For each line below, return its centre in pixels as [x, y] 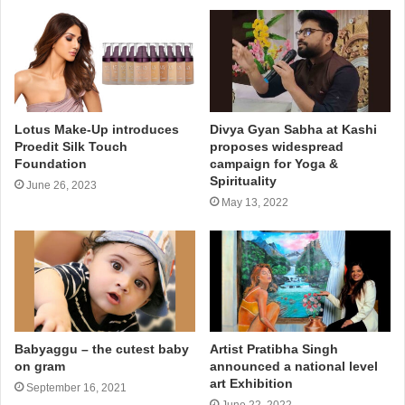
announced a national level [294, 367]
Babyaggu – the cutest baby [102, 349]
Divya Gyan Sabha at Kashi [293, 129]
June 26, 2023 [61, 185]
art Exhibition [251, 384]
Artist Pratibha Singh [274, 349]
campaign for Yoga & [274, 163]
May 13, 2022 [255, 202]
